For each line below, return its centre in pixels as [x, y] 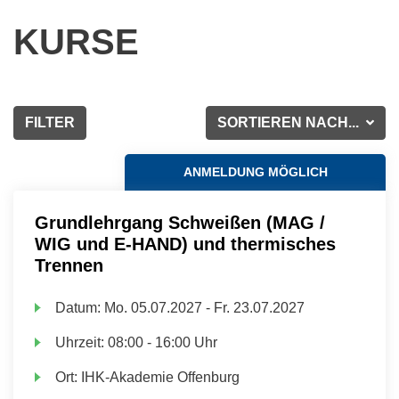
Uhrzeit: [82, 342]
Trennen [69, 265]
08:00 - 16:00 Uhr [163, 342]
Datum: [80, 308]
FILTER [50, 122]
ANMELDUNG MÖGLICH [255, 172]
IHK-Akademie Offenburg [161, 377]
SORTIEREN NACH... [290, 122]
